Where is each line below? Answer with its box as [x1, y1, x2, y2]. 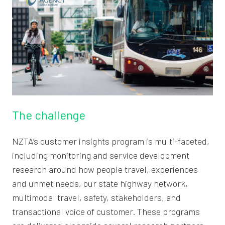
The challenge [12, 107, 85, 122]
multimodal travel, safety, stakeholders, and [12, 191, 181, 203]
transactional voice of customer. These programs [12, 205, 200, 217]
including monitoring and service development [12, 149, 189, 161]
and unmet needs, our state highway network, [12, 177, 188, 189]
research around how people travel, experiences [12, 163, 198, 175]
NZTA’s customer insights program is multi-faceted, [12, 135, 209, 147]
